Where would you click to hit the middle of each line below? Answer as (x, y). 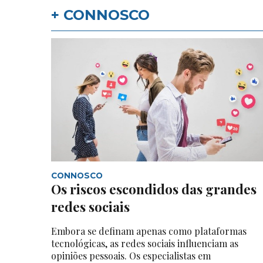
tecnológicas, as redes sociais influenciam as (145, 244)
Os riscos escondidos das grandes (154, 189)
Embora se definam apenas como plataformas (149, 231)
